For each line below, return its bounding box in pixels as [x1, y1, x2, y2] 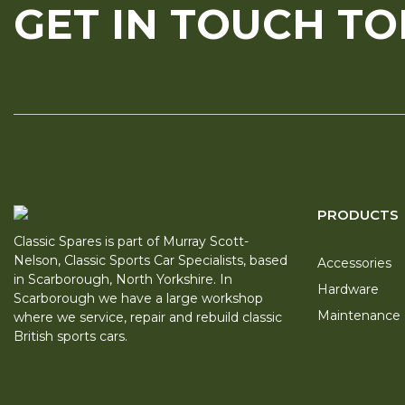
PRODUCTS [317, 205, 399, 223]
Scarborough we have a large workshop [14, 289, 263, 306]
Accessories [317, 254, 391, 271]
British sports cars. [14, 327, 127, 344]
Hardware [317, 280, 379, 297]
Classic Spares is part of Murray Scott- [14, 232, 249, 250]
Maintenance [317, 306, 400, 324]
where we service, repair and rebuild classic [14, 308, 282, 325]
